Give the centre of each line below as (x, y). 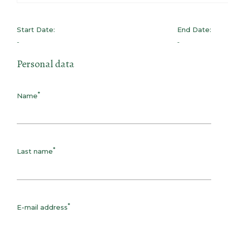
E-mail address (42, 207)
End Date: (194, 30)
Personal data (46, 64)
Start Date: (36, 30)
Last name (35, 151)
